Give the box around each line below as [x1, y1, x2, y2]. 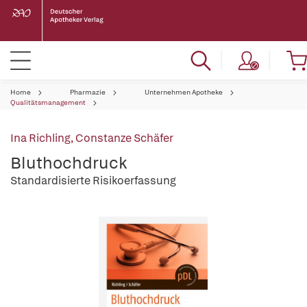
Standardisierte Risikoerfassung [10, 173, 176, 188]
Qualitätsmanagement [10, 98, 86, 107]
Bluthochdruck [10, 152, 127, 173]
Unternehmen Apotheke [145, 88, 223, 97]
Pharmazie [70, 88, 106, 97]
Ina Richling [10, 131, 71, 145]
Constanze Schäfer [75, 131, 173, 145]
